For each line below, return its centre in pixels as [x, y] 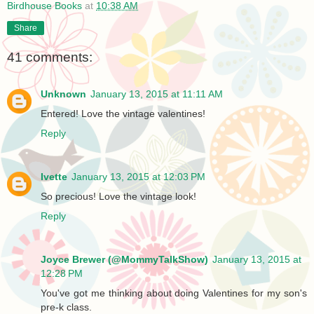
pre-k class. [66, 307]
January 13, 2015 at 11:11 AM [157, 94]
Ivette [54, 176]
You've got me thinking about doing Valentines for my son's [174, 293]
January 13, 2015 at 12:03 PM [138, 176]
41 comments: [50, 57]
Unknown [63, 94]
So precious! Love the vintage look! [118, 196]
